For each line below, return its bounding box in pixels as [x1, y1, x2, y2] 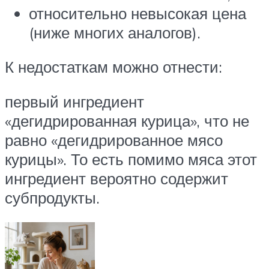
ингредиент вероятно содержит [5, 168, 228, 188]
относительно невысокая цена [29, 3, 246, 23]
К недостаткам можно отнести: [5, 57, 222, 77]
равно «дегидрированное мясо [5, 130, 223, 150]
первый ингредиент [5, 91, 144, 111]
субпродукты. [5, 187, 100, 207]
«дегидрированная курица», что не [5, 110, 249, 130]
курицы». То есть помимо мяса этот [5, 149, 257, 169]
